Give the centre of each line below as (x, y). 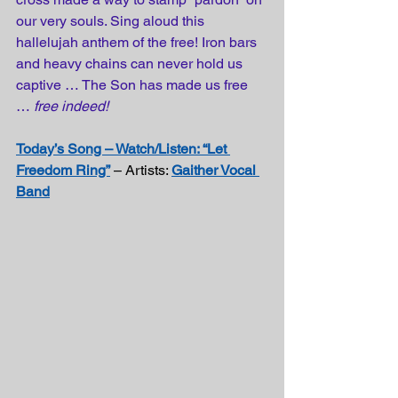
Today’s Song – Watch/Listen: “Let (123, 149)
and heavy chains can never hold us (131, 64)
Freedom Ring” (63, 170)
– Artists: (141, 170)
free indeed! (71, 106)
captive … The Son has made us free (134, 85)
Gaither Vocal (215, 170)
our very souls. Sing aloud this (112, 21)
